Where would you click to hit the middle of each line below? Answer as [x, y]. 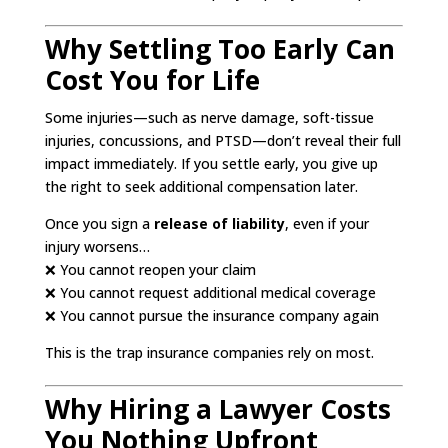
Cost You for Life [152, 79]
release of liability [219, 223]
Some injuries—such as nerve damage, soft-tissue [209, 117]
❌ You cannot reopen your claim [150, 269]
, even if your [326, 223]
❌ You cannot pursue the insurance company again [211, 315]
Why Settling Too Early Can [219, 48]
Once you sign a [99, 223]
